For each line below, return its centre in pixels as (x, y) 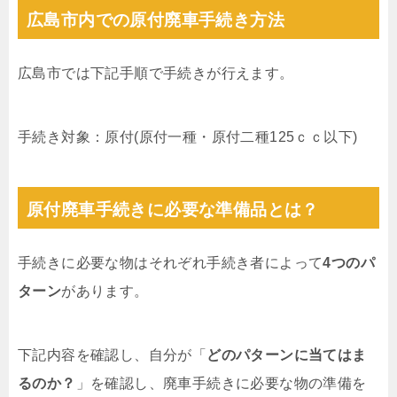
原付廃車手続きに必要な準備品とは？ (173, 209)
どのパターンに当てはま (287, 354)
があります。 (105, 291)
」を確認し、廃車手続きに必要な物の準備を (221, 383)
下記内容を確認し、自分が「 (113, 354)
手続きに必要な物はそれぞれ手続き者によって (171, 262)
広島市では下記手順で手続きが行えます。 (156, 73)
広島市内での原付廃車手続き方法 (156, 19)
